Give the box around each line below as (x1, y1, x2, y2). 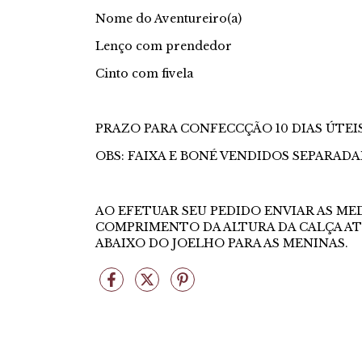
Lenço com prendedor (95, 38, 232, 53)
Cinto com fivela (95, 65, 193, 81)
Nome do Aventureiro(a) (95, 11, 242, 26)
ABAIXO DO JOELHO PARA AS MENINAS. (95, 235, 348, 250)
